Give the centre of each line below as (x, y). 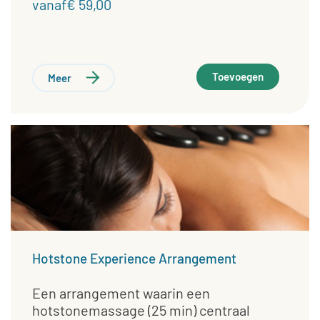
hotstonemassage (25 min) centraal (141, 310)
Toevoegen (238, 77)
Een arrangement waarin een (121, 292)
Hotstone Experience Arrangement (134, 258)
